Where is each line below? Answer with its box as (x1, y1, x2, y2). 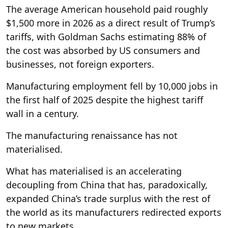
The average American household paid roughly (6, 3, 208, 15)
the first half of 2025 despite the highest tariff (6, 93, 203, 106)
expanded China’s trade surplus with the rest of (6, 192, 210, 205)
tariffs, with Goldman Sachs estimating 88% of (6, 30, 206, 43)
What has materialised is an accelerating (6, 164, 182, 177)
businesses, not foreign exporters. (6, 58, 154, 70)
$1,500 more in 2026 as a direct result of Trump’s (6, 16, 215, 29)
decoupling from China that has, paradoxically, (6, 178, 208, 191)
